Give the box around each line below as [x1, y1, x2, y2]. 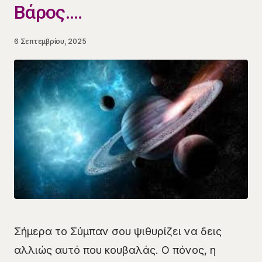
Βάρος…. [14, 1, 82, 23]
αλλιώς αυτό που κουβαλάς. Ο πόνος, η [14, 244, 216, 257]
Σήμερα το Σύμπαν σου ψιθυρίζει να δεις [14, 225, 222, 238]
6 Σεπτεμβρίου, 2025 [14, 37, 87, 46]
